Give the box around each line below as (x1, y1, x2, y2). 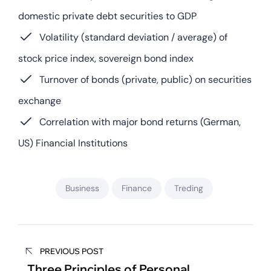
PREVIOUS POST (40, 246, 103, 256)
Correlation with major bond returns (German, (39, 115, 241, 128)
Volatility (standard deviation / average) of (39, 30, 228, 44)
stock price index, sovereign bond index (18, 51, 194, 65)
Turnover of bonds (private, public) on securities (39, 73, 252, 86)
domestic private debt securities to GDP (18, 9, 197, 22)
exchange (18, 94, 61, 107)
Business (65, 182, 99, 194)
